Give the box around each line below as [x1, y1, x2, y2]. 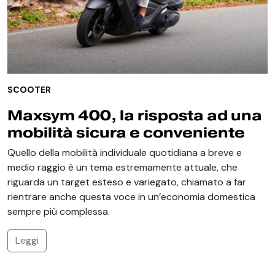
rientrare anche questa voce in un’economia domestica [7, 190, 255, 203]
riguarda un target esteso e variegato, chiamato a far [7, 175, 246, 188]
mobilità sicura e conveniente [7, 122, 245, 141]
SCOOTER [7, 83, 51, 95]
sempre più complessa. [7, 204, 110, 218]
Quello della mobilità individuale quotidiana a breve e [7, 145, 242, 159]
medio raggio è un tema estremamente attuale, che [7, 160, 238, 174]
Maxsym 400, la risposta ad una [7, 105, 262, 124]
